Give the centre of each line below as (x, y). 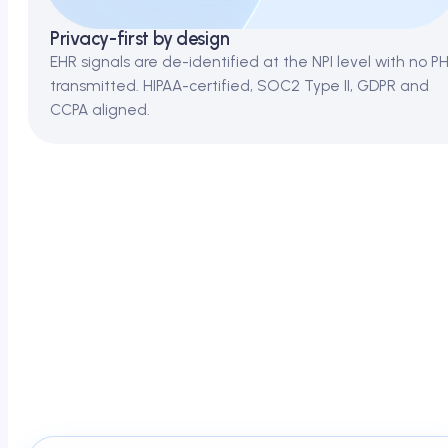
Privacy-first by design (140, 38)
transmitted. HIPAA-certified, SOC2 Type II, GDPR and (239, 85)
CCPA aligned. (100, 109)
